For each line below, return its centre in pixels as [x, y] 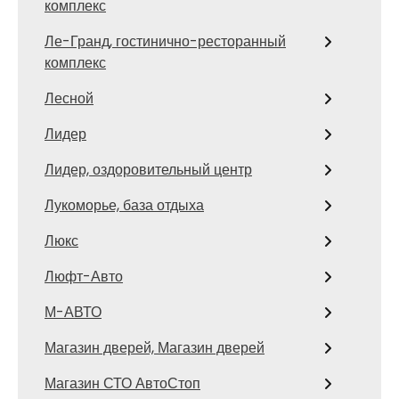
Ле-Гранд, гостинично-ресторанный [165, 41]
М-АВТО [73, 312]
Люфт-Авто [84, 277]
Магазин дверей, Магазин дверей [155, 348]
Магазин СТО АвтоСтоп [122, 383]
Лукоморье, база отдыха [124, 205]
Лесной [69, 98]
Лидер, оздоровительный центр [148, 170]
